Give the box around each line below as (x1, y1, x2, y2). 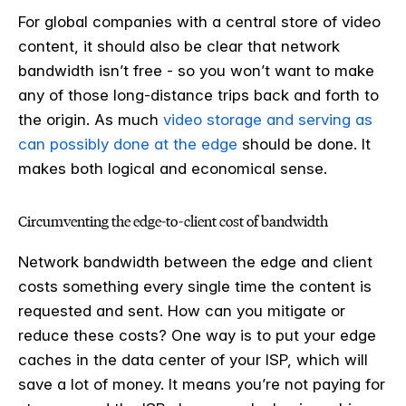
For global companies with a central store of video (18, 13, 381, 32)
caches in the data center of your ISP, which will (18, 351, 368, 370)
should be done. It (237, 135, 371, 154)
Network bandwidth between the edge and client (18, 253, 372, 272)
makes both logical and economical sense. (18, 159, 327, 179)
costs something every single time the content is (18, 277, 372, 296)
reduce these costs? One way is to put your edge (18, 326, 376, 345)
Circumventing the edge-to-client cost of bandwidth (18, 213, 331, 231)
